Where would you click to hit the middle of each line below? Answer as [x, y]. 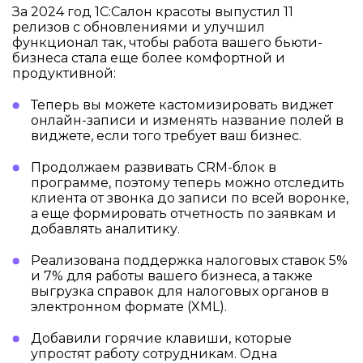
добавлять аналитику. [105, 229]
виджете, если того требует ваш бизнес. [166, 136]
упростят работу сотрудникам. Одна [154, 354]
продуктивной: [64, 73]
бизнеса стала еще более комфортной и [149, 58]
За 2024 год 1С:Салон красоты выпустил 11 [153, 12]
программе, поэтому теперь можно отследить [188, 183]
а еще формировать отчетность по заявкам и [184, 214]
